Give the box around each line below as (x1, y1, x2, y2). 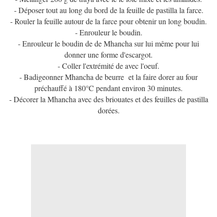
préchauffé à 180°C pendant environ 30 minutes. (34, 83, 183, 93)
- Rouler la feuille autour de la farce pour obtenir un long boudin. (10, 16, 207, 27)
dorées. (97, 105, 120, 116)
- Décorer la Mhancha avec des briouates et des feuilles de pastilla (9, 94, 208, 105)
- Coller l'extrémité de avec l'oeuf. (58, 61, 159, 71)
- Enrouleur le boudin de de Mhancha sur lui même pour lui (18, 38, 199, 49)
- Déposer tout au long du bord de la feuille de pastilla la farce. (14, 5, 203, 15)
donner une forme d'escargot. (64, 49, 153, 60)
